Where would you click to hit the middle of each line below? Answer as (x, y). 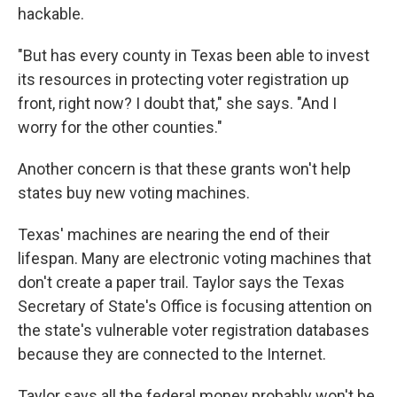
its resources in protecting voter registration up (183, 79)
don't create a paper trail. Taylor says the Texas (181, 282)
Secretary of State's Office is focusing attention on (195, 306)
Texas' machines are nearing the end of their (174, 234)
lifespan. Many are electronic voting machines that (195, 258)
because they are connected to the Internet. (172, 354)
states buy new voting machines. (134, 193)
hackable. (51, 14)
